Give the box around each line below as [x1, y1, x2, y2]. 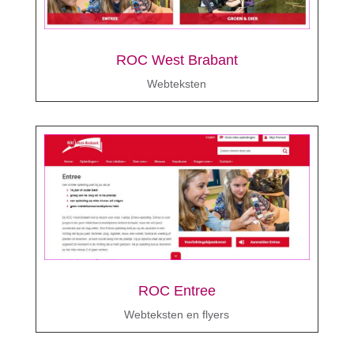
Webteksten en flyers [124, 308, 230, 322]
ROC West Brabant [115, 51, 238, 68]
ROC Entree [137, 283, 216, 299]
